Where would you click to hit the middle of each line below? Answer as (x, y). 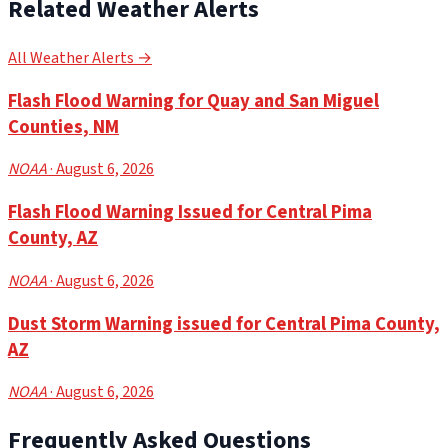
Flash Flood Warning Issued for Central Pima (190, 212)
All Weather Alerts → (80, 58)
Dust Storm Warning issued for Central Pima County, (224, 323)
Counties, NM (63, 126)
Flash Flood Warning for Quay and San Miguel (193, 100)
